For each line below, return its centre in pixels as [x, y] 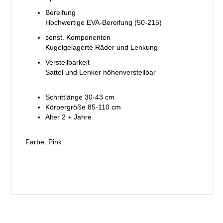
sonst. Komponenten [78, 37]
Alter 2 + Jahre [68, 117]
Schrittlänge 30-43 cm [80, 97]
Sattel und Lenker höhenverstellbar [101, 72]
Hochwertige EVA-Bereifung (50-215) [104, 22]
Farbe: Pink [44, 142]
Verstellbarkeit [67, 62]
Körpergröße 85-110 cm [83, 107]
